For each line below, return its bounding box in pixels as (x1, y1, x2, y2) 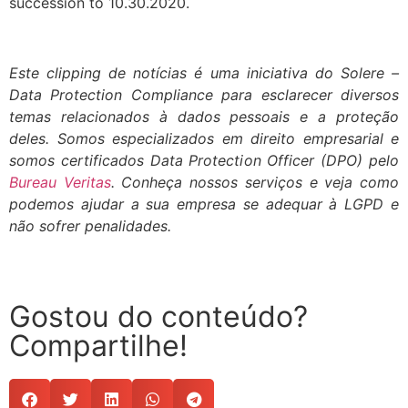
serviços (244, 172, 302, 191)
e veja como (301, 172, 400, 191)
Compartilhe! (9, 328, 188, 364)
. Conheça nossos (110, 172, 245, 191)
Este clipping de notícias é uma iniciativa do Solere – (9, 63, 399, 82)
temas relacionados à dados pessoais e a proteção (9, 107, 399, 126)
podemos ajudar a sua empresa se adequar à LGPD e (9, 194, 399, 213)
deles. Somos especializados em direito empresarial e (9, 128, 399, 148)
